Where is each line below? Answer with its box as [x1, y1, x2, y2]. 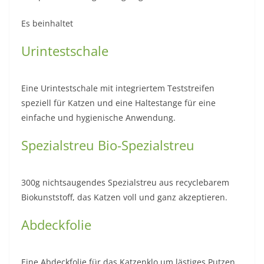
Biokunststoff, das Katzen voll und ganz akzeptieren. [21, 191, 227, 203]
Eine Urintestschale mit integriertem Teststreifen [21, 82, 214, 94]
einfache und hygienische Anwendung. [21, 111, 176, 123]
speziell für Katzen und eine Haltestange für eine [21, 97, 216, 108]
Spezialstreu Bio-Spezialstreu [21, 136, 194, 154]
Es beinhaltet [21, 17, 73, 29]
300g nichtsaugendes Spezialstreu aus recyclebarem [21, 176, 229, 188]
